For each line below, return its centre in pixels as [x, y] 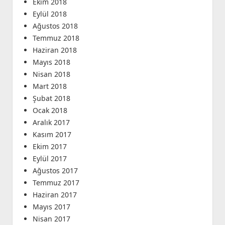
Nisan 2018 [51, 74]
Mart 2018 [49, 86]
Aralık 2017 [51, 123]
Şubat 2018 [51, 98]
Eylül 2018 [49, 14]
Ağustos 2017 [55, 171]
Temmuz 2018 [56, 38]
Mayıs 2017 [51, 207]
